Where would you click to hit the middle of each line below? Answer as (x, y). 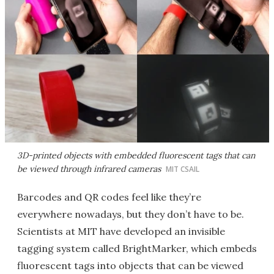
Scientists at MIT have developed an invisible (121, 231)
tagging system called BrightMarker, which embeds (137, 248)
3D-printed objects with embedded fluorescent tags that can (136, 155)
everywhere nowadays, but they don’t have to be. (131, 214)
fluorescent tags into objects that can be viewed (130, 265)
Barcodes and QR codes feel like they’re (109, 197)
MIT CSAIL (183, 169)
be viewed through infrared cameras (89, 169)
